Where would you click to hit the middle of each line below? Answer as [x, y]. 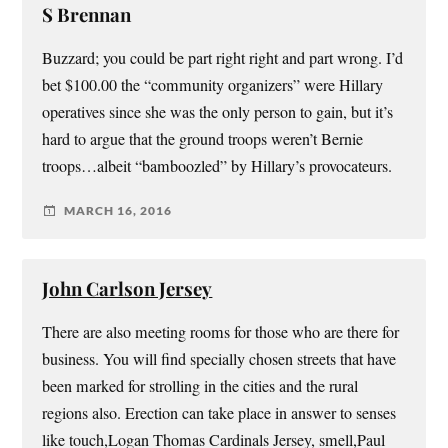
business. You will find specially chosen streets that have [219, 358]
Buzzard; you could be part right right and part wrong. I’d [223, 57]
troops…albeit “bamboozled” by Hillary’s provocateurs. [217, 165]
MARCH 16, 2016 [118, 211]
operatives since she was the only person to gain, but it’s [218, 111]
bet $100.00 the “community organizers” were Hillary [213, 84]
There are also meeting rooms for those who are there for [221, 331]
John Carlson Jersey [127, 288]
